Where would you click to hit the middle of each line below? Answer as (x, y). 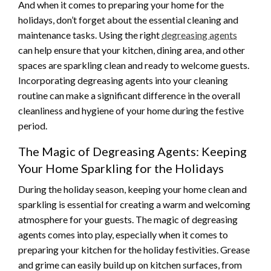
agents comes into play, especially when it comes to (123, 235)
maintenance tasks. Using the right (90, 35)
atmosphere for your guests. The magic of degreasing (128, 220)
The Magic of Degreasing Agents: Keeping (132, 152)
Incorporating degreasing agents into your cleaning (123, 80)
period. (33, 126)
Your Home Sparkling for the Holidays (121, 168)
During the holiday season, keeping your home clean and (132, 189)
